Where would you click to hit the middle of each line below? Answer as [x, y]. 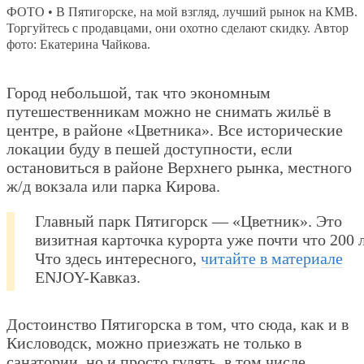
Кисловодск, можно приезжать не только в [154, 342]
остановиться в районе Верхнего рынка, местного [179, 167]
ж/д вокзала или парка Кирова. [113, 186]
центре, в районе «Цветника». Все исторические [175, 130]
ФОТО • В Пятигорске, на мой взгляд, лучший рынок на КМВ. [182, 11]
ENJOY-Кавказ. [88, 277]
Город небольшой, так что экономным [139, 92]
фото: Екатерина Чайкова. [78, 44]
